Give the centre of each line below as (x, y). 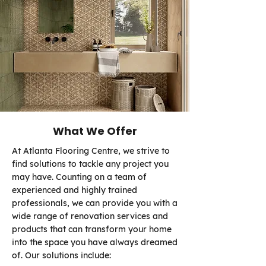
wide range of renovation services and (90, 216)
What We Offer (95, 131)
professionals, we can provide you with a (95, 203)
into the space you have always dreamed (95, 242)
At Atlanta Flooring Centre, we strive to (91, 151)
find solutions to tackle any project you (90, 164)
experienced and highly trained (75, 190)
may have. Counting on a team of (79, 177)
